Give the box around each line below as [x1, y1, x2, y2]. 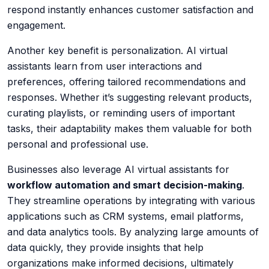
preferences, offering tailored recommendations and [7, 76, 246, 88]
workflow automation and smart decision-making [7, 179, 242, 192]
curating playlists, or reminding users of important [7, 107, 235, 119]
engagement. [7, 19, 65, 32]
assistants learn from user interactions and [7, 60, 202, 73]
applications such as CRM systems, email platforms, [7, 210, 244, 223]
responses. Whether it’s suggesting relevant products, [7, 91, 252, 104]
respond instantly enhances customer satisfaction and [7, 4, 253, 16]
